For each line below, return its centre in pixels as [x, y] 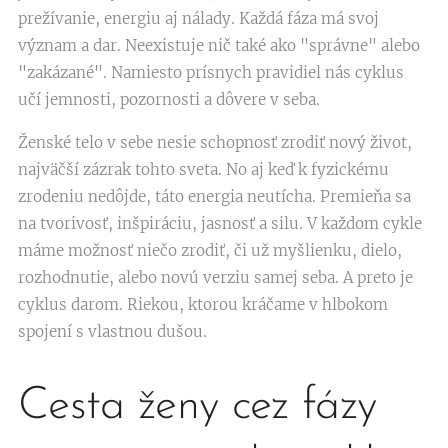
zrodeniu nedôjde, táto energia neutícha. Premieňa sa [214, 197]
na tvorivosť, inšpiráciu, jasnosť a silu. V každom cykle [220, 224]
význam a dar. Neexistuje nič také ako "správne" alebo [219, 46]
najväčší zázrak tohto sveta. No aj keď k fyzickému [203, 170]
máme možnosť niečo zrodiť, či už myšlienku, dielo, [210, 251]
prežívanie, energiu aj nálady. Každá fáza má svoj [198, 19]
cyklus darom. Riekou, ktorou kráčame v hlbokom [203, 305]
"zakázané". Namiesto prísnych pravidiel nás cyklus [211, 73]
